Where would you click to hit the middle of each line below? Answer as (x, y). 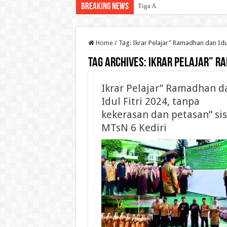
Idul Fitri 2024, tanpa (150, 102)
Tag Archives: (118, 63)
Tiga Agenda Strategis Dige (175, 6)
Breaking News (105, 7)
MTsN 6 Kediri (134, 128)
